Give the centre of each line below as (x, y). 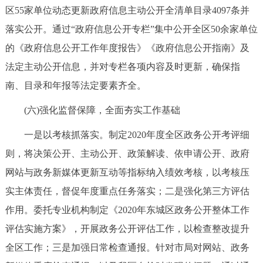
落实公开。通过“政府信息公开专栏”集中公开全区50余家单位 (131, 29)
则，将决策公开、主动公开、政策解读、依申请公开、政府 (127, 153)
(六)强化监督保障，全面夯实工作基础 (92, 110)
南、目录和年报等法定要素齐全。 (75, 85)
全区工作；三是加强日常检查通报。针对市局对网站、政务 (127, 247)
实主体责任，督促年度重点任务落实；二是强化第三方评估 (127, 191)
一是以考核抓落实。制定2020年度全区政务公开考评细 (127, 134)
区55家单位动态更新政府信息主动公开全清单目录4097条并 (127, 10)
